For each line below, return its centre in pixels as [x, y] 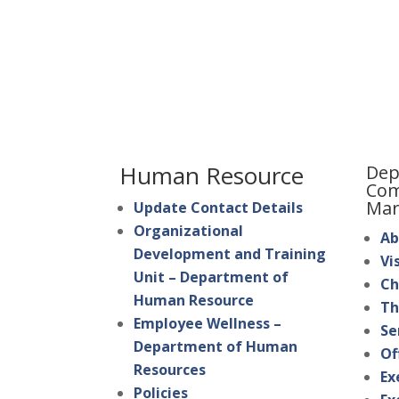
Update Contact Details [219, 208]
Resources [170, 370]
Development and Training [230, 254]
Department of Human [216, 347]
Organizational [189, 231]
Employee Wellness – [208, 324]
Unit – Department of [212, 277]
